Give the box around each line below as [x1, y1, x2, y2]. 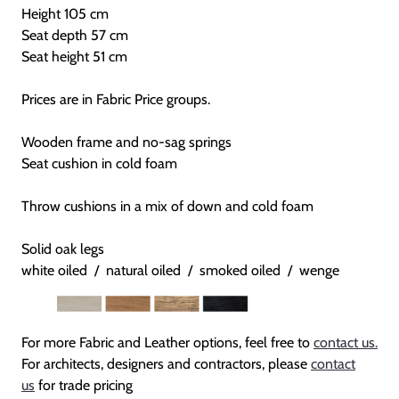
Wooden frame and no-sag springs [21, 133, 232, 151]
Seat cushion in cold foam [21, 154, 177, 172]
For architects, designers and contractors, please [21, 355, 307, 373]
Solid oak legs [21, 240, 104, 257]
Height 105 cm [21, 4, 109, 22]
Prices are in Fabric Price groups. [21, 90, 210, 108]
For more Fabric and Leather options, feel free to [21, 334, 310, 352]
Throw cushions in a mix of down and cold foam [21, 197, 313, 215]
